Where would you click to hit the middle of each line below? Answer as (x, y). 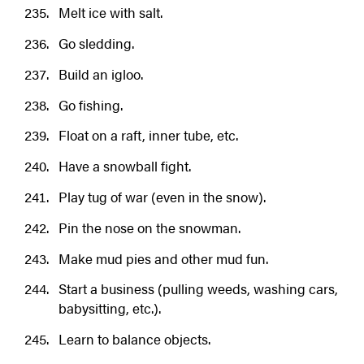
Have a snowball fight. (124, 166)
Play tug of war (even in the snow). (162, 196)
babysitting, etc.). (109, 308)
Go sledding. (96, 43)
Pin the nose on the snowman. (149, 227)
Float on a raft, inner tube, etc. (148, 135)
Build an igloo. (100, 74)
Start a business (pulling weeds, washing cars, (198, 289)
